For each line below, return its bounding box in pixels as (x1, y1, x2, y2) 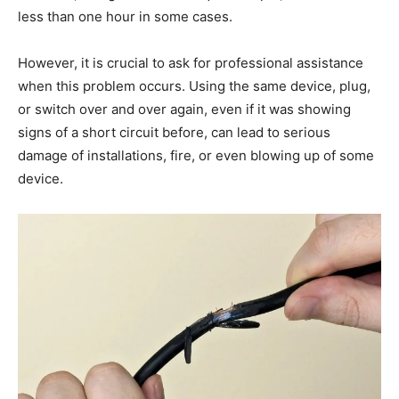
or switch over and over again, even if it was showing (18, 100, 351, 118)
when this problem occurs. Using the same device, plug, (18, 77, 370, 94)
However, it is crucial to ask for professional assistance (18, 53, 363, 71)
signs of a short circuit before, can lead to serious (18, 123, 330, 141)
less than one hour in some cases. (18, 7, 232, 25)
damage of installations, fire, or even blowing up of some (18, 146, 374, 164)
